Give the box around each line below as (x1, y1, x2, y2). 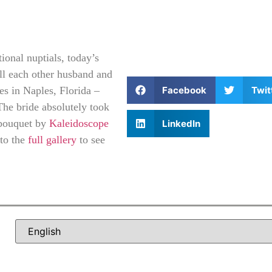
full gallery (28, 134, 76, 146)
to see (76, 134, 105, 146)
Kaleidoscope (49, 117, 109, 129)
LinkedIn (162, 117, 201, 129)
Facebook (162, 84, 207, 96)
